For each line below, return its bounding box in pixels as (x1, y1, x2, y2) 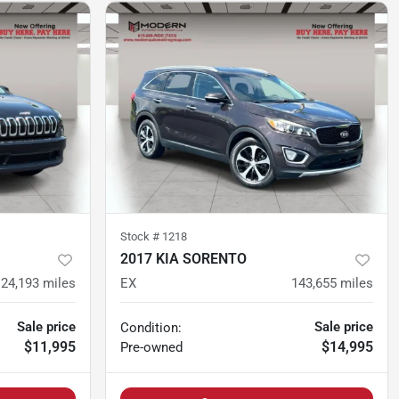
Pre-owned (120, 339, 183, 356)
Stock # (120, 230, 162, 244)
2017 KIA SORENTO (120, 250, 247, 268)
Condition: (120, 320, 182, 337)
